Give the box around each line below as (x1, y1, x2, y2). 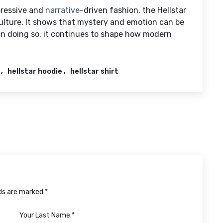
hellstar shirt (70, 67, 118, 76)
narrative (45, 5, 80, 15)
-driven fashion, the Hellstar (80, 5, 186, 15)
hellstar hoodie (7, 67, 62, 76)
